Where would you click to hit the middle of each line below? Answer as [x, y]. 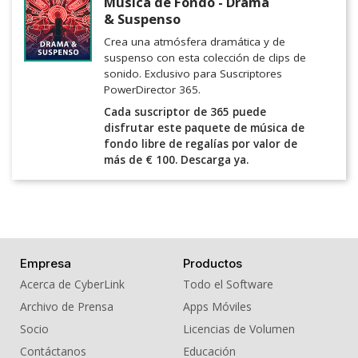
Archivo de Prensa [67, 307]
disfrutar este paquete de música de [204, 128]
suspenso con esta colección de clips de [205, 58]
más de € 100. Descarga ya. [176, 160]
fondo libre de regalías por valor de [201, 144]
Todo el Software [228, 284]
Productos [212, 264]
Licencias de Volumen [239, 329]
